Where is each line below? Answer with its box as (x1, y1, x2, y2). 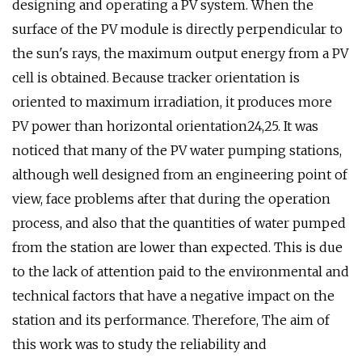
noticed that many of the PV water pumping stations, (12, 142, 342, 158)
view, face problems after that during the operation (12, 191, 330, 207)
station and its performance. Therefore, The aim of (12, 312, 330, 328)
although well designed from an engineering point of (12, 166, 347, 183)
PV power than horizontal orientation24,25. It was (12, 118, 318, 134)
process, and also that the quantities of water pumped (12, 215, 346, 231)
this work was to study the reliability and (12, 336, 267, 352)
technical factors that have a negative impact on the (12, 288, 335, 304)
